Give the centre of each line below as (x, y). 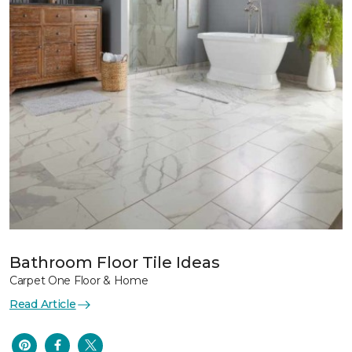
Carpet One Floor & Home (79, 280)
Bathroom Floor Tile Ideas (115, 262)
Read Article (43, 304)
